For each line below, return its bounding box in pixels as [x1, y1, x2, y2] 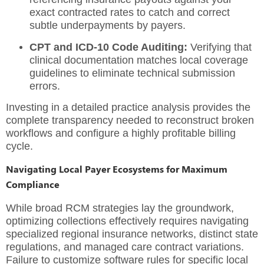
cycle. [6, 140, 33, 153]
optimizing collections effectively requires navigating [6, 214, 249, 227]
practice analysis [111, 101, 190, 114]
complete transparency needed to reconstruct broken [6, 114, 254, 127]
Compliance [6, 177, 60, 190]
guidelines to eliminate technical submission [29, 67, 235, 79]
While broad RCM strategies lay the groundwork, [6, 202, 234, 214]
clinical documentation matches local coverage [29, 54, 248, 66]
